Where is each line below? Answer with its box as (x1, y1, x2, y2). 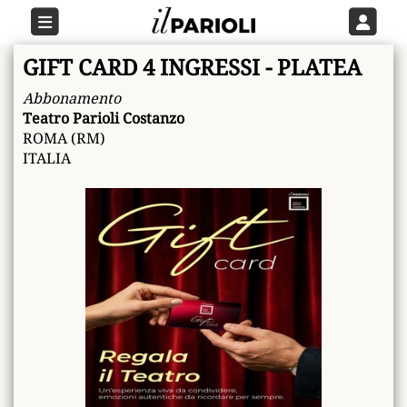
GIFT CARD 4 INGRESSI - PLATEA (23, 52, 362, 82)
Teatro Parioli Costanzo (23, 108, 184, 128)
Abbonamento (23, 88, 121, 108)
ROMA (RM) (23, 128, 105, 148)
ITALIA (23, 148, 71, 168)
